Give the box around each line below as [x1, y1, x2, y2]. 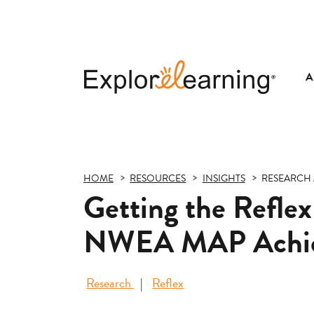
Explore [82, 93, 121, 113]
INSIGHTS [202, 171, 245, 186]
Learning [82, 112, 125, 132]
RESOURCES [130, 171, 186, 186]
